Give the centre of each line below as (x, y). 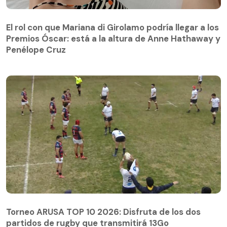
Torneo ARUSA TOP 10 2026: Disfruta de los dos (103, 212)
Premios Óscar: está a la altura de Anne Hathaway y (113, 38)
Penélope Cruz (36, 49)
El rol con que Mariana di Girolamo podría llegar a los (112, 27)
